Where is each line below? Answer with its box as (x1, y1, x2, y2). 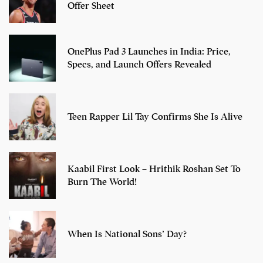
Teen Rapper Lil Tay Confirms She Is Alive (68, 110, 242, 123)
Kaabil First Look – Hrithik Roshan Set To (68, 163, 241, 175)
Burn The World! (68, 176, 137, 188)
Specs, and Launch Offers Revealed (68, 58, 211, 70)
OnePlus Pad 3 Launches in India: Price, (68, 45, 231, 58)
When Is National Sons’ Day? (68, 228, 187, 240)
